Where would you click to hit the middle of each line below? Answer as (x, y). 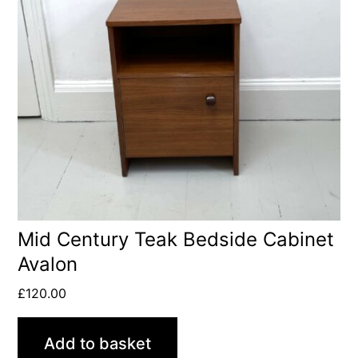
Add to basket (98, 344)
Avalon (48, 265)
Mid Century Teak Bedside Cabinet (176, 240)
